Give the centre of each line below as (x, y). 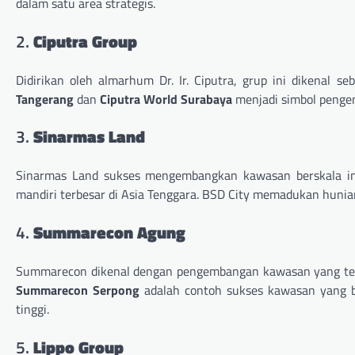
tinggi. (32, 309)
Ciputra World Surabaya (166, 99)
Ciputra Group (85, 41)
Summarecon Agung (109, 232)
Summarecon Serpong (78, 290)
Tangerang (45, 99)
